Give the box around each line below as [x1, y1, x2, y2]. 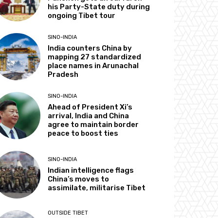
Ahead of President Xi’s [48, 103, 133, 112]
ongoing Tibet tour [48, 11, 116, 20]
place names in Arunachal [48, 61, 139, 71]
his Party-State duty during [48, 2, 150, 11]
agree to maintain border [48, 120, 139, 129]
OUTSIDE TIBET [48, 209, 89, 216]
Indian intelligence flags [48, 166, 134, 175]
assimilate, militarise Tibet [48, 183, 146, 193]
